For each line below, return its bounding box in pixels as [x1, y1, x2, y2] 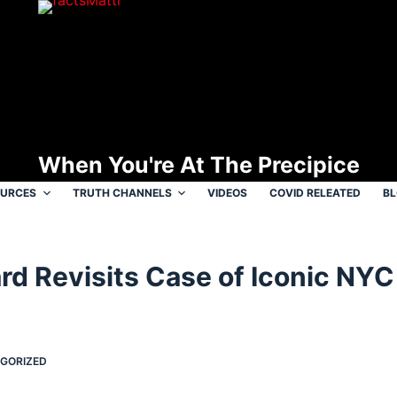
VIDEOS [206, 186, 247, 199]
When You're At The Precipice [37, 152, 360, 178]
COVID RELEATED [269, 186, 361, 199]
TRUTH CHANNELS [72, 186, 172, 199]
